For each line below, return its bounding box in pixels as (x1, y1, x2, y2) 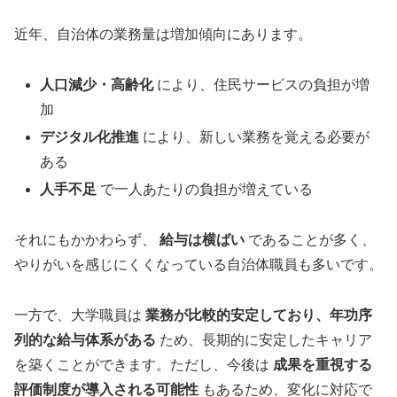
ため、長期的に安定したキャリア (156, 331, 372, 347)
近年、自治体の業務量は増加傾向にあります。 (14, 27, 312, 43)
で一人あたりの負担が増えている (97, 182, 314, 198)
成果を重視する (273, 356, 372, 372)
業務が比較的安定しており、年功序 (145, 307, 372, 323)
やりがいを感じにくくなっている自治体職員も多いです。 (14, 257, 383, 273)
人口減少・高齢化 (40, 76, 154, 92)
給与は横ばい (160, 232, 245, 248)
